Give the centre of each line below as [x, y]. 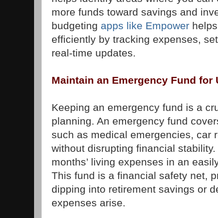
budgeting [76, 26]
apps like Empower [145, 26]
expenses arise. [89, 203]
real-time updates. [94, 53]
